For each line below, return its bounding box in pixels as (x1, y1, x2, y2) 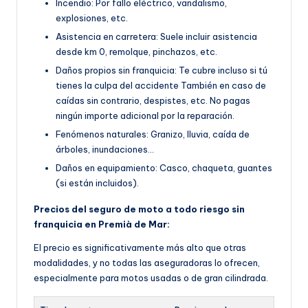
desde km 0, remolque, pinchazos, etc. (56, 45, 217, 57)
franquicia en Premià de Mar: (34, 219, 170, 230)
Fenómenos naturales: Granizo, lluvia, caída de (56, 129, 250, 140)
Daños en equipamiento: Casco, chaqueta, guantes (56, 162, 272, 174)
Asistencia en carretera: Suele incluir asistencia (56, 30, 257, 42)
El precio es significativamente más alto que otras (34, 242, 246, 254)
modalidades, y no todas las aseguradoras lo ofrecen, (34, 257, 260, 269)
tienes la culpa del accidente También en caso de (56, 79, 266, 91)
